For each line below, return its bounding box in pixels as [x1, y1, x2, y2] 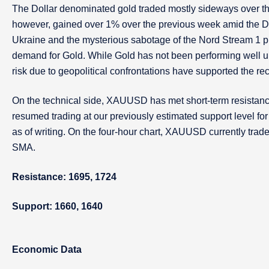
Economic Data [12, 244, 82, 255]
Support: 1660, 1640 [12, 201, 103, 211]
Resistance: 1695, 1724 [12, 172, 116, 182]
